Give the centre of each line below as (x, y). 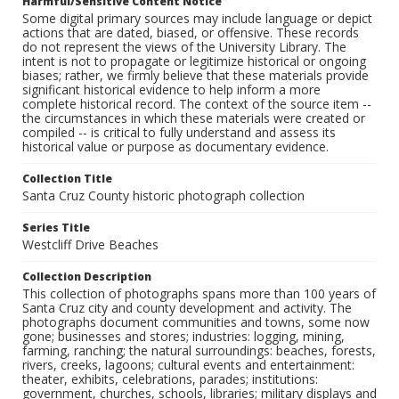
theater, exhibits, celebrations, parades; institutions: (170, 379)
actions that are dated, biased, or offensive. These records (191, 33)
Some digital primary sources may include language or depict (197, 19)
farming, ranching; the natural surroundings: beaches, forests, (199, 351)
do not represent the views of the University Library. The (184, 47)
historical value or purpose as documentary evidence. (175, 147)
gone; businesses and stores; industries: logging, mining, (183, 337)
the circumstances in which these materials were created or (194, 118)
